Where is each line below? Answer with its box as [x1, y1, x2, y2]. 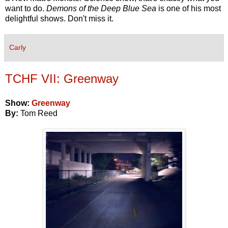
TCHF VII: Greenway [5, 71, 119, 85]
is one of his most [158, 4, 221, 13]
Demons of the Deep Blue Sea [46, 4, 158, 13]
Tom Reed [20, 108, 58, 118]
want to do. [5, 4, 46, 13]
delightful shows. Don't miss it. [5, 14, 113, 23]
